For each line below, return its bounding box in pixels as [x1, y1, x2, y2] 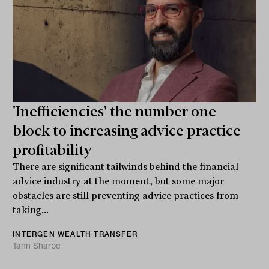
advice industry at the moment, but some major [13, 176, 225, 187]
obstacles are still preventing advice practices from [13, 190, 239, 202]
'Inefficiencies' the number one [13, 103, 217, 121]
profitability [13, 142, 92, 159]
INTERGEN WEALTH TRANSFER [13, 229, 138, 239]
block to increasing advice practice [13, 122, 241, 140]
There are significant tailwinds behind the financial [13, 162, 239, 173]
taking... [13, 205, 49, 216]
